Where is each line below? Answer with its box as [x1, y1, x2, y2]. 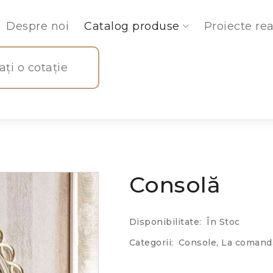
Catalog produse [84, 19, 180, 33]
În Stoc [207, 216, 240, 227]
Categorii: [129, 237, 174, 248]
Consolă [129, 171, 221, 198]
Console [178, 237, 217, 248]
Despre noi [6, 19, 69, 33]
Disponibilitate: [129, 216, 202, 227]
